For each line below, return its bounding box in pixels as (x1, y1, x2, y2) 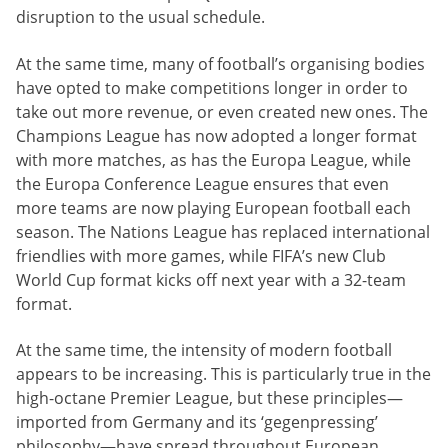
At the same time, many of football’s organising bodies (16, 52, 425, 75)
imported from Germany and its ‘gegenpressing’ (16, 411, 378, 434)
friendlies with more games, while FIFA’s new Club (16, 244, 386, 267)
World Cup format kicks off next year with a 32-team (16, 268, 406, 291)
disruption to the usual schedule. (16, 6, 265, 29)
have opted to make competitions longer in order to (16, 76, 408, 99)
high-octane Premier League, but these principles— (16, 387, 403, 410)
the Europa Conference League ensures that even (16, 172, 389, 195)
